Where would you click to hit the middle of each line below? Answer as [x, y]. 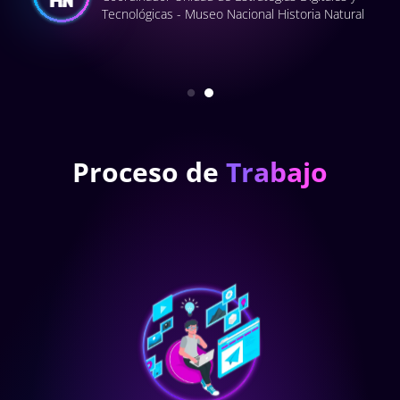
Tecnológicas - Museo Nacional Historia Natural [233, 13]
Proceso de [149, 172]
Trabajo [277, 172]
